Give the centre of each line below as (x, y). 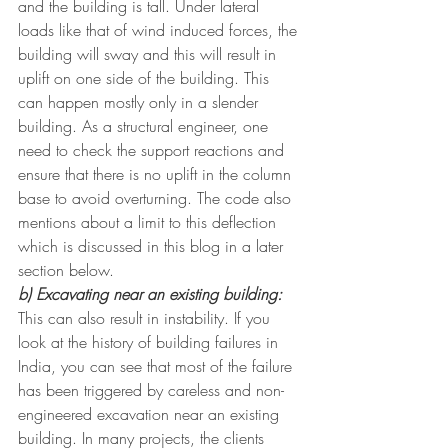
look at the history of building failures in (150, 341)
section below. (66, 269)
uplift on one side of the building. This (146, 77)
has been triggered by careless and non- (151, 389)
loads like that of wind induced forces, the (160, 29)
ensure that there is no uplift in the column (157, 173)
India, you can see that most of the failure (157, 365)
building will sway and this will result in (149, 53)
